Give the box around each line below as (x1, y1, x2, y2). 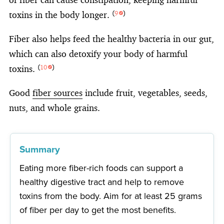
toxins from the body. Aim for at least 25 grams (19, 189, 202, 202)
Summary (19, 141, 60, 156)
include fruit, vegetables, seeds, (82, 86, 207, 98)
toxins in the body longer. (9, 8, 112, 20)
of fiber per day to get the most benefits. (19, 203, 176, 216)
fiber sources (32, 86, 82, 98)
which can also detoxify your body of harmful (9, 47, 187, 59)
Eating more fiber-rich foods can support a (19, 161, 183, 174)
